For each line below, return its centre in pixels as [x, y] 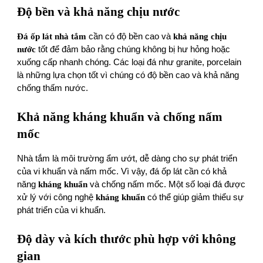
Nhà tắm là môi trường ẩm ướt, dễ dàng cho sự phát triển [127, 159]
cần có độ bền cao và [130, 37]
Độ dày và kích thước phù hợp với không [127, 239]
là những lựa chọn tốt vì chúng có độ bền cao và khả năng [128, 75]
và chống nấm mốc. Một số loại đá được [167, 185]
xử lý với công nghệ [57, 198]
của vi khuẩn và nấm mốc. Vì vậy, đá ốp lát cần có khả [122, 172]
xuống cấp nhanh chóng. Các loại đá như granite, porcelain [129, 63]
